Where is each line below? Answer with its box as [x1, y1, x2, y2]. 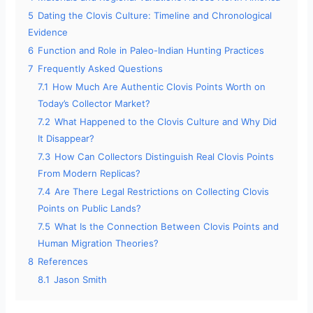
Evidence [28, 27, 68, 38]
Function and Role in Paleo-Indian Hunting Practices [38, 45, 265, 57]
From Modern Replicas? [38, 168, 141, 180]
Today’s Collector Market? [38, 98, 151, 110]
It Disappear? [38, 133, 95, 145]
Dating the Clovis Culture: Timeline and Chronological [38, 10, 272, 22]
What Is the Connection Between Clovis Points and [54, 221, 279, 233]
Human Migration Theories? [38, 238, 159, 249]
